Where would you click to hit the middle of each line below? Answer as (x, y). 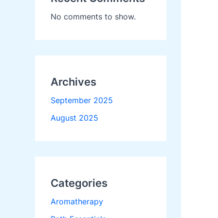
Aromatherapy (77, 202)
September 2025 (82, 100)
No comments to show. (93, 17)
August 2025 (74, 118)
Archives (73, 82)
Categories (79, 183)
